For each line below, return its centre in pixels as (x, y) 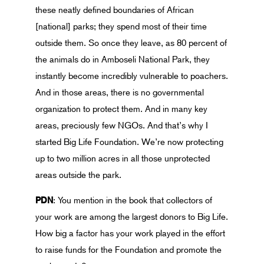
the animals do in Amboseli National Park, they (123, 60)
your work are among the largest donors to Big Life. (132, 217)
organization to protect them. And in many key (121, 109)
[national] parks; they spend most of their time (121, 27)
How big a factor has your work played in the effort (130, 233)
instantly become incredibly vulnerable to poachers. (132, 76)
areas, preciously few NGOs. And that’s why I (122, 126)
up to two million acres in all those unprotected (123, 159)
